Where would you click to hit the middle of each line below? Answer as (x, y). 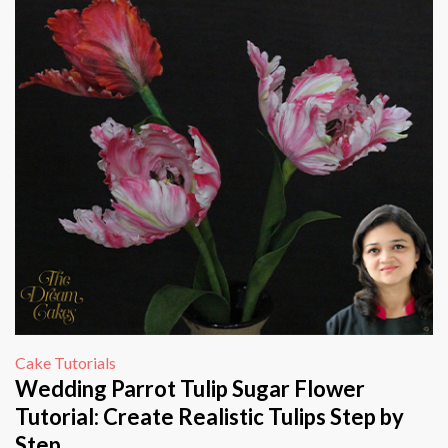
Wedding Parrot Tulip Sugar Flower (190, 389)
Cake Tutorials (65, 363)
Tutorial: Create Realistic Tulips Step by (209, 417)
